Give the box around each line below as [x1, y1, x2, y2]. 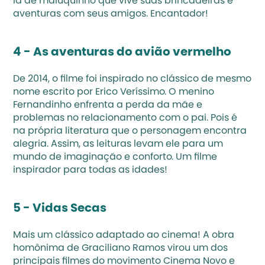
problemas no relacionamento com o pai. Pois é [13, 114, 238, 123]
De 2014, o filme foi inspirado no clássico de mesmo [13, 75, 252, 84]
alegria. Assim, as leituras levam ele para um [13, 140, 224, 149]
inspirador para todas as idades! [13, 166, 168, 175]
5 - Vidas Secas [13, 203, 107, 215]
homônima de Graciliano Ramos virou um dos [13, 244, 228, 253]
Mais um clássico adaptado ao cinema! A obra [13, 231, 235, 240]
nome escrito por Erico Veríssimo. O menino [13, 88, 215, 97]
